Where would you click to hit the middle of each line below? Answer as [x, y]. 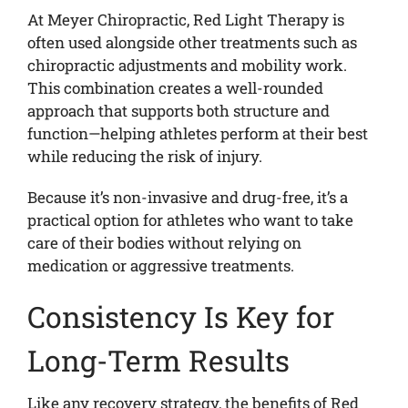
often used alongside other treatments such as [192, 42]
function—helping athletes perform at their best [197, 133]
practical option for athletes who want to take [190, 219]
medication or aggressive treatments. [160, 265]
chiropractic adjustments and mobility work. [187, 65]
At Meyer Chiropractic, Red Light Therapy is [185, 19]
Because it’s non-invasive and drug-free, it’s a [187, 197]
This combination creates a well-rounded [175, 87]
